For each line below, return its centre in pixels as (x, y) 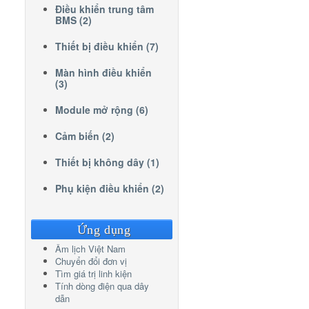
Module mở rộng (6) (101, 110)
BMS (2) (73, 20)
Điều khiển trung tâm (104, 9)
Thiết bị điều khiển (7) (107, 47)
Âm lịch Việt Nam (90, 249)
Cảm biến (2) (84, 136)
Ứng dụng (104, 230)
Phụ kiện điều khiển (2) (109, 189)
